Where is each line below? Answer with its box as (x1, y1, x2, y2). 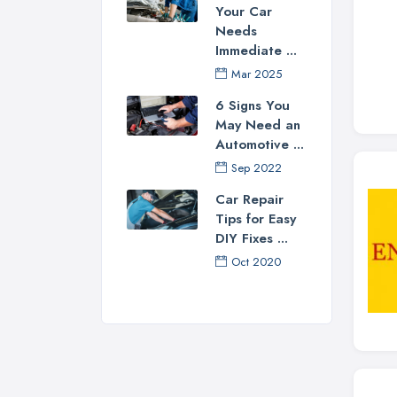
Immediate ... (215, 41, 297, 61)
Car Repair (215, 190, 284, 210)
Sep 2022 (231, 160, 282, 177)
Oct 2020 (231, 253, 281, 271)
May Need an (215, 115, 300, 136)
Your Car (215, 2, 272, 22)
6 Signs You (215, 96, 290, 116)
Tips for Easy (215, 209, 296, 230)
